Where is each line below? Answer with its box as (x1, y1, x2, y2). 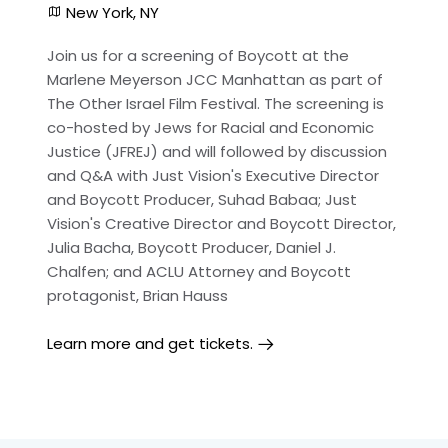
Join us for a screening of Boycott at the (47, 45, 349, 66)
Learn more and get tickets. (47, 333, 253, 354)
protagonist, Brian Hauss (47, 285, 228, 306)
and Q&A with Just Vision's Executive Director (47, 165, 379, 186)
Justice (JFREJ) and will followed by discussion (47, 141, 387, 162)
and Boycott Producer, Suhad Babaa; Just (47, 189, 357, 210)
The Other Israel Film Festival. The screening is (47, 93, 384, 114)
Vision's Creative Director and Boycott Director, (47, 213, 396, 234)
